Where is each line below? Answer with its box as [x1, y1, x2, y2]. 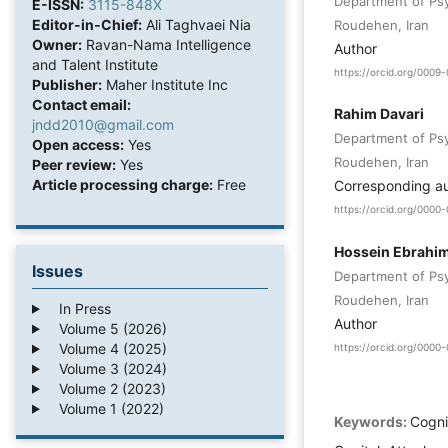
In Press [46, 299, 111, 317]
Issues [32, 260, 83, 281]
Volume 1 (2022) [46, 399, 164, 417]
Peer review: [32, 155, 116, 173]
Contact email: [32, 95, 131, 113]
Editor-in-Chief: [32, 15, 142, 33]
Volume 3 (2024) [46, 359, 167, 377]
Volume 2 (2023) [46, 379, 166, 397]
